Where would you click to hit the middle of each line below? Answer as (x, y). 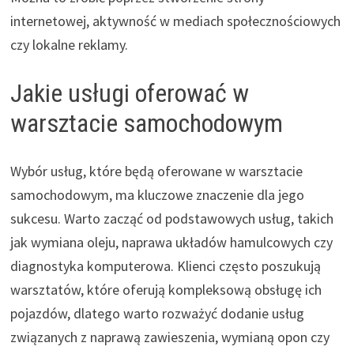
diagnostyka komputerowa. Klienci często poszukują (165, 266)
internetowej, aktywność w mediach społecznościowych (175, 21)
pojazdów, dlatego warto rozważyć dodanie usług (157, 314)
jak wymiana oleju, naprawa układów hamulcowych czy (171, 243)
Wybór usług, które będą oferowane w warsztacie (156, 171)
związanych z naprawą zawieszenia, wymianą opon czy (169, 337)
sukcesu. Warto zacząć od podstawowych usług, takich (171, 219)
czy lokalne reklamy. (69, 45)
